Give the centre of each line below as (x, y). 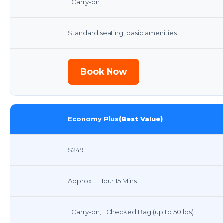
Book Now (104, 71)
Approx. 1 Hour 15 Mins (102, 180)
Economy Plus (93, 119)
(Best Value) (141, 119)
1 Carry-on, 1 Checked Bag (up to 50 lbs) (131, 211)
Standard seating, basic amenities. (123, 33)
